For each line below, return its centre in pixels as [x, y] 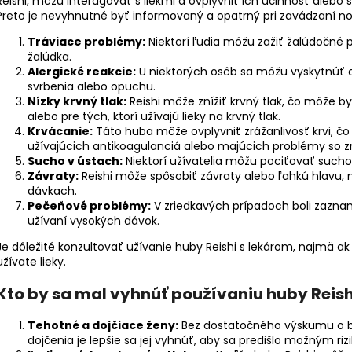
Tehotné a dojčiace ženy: [103, 326]
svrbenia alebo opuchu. [92, 87]
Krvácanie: [60, 132]
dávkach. [52, 191]
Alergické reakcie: [82, 72]
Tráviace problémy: [86, 42]
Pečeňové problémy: [89, 206]
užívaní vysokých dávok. [93, 221]
